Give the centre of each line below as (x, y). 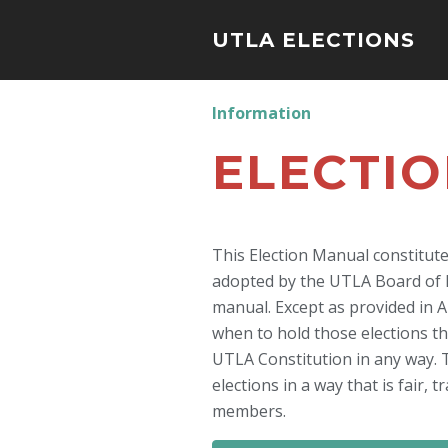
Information (261, 113)
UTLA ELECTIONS (313, 40)
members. (249, 411)
